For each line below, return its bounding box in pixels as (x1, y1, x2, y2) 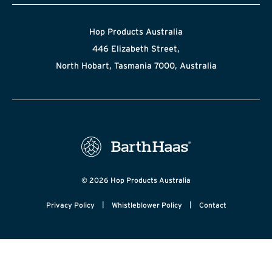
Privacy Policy (46, 200, 95, 209)
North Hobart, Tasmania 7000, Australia (55, 60, 217, 70)
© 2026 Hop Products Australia (81, 175, 191, 184)
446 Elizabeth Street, (92, 43, 180, 53)
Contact (199, 200, 226, 209)
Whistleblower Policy (111, 200, 182, 209)
